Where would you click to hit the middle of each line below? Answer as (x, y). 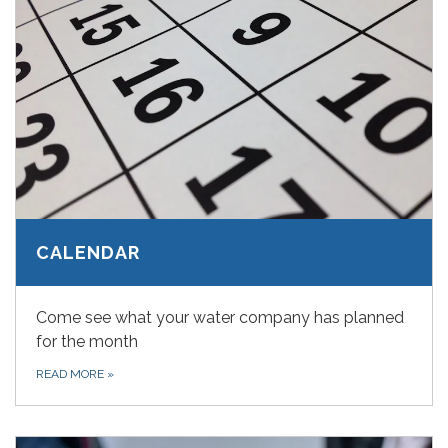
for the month (87, 342)
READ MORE (71, 374)
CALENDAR (88, 253)
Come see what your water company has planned (220, 318)
